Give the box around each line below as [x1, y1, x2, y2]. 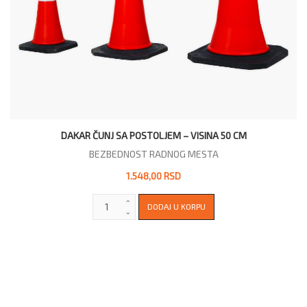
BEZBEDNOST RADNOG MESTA [88, 147, 219, 160]
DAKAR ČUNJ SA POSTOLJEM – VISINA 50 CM [60, 129, 247, 141]
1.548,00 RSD [126, 169, 181, 182]
